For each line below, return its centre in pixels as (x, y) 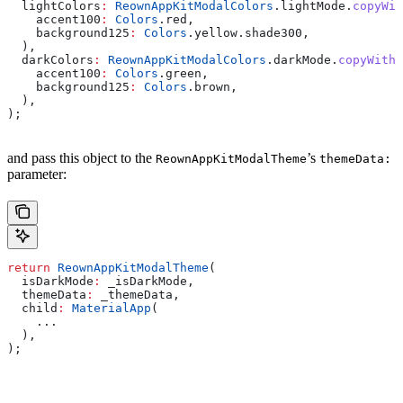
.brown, (212, 87)
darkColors (50, 60)
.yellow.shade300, (248, 33)
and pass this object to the (81, 158)
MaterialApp (108, 309)
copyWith (367, 60)
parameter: (37, 175)
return (29, 268)
